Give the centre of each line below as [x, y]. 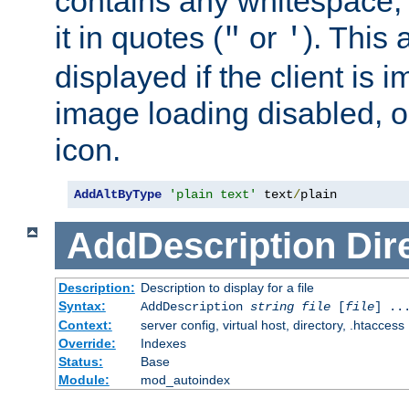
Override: [87, 344]
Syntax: [82, 306]
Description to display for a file [227, 288]
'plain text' [213, 195]
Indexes [163, 344]
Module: [84, 380]
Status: [80, 362]
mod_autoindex [185, 380]
